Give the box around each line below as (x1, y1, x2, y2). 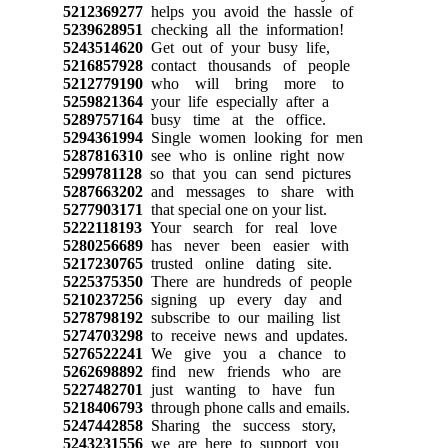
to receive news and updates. (142, 326, 348, 344)
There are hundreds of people (142, 272, 352, 290)
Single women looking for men (142, 128, 363, 146)
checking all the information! (142, 20, 344, 38)
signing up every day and (142, 290, 342, 308)
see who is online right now (142, 146, 345, 164)
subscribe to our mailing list (142, 308, 340, 326)
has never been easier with (142, 236, 349, 254)
